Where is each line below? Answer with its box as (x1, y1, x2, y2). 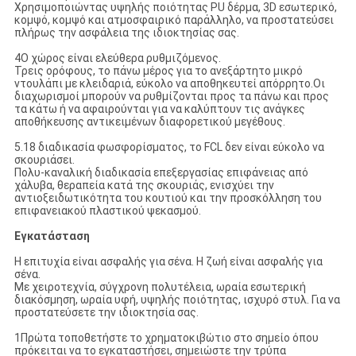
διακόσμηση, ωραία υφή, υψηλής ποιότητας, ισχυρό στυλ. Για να (14, 293, 340, 307)
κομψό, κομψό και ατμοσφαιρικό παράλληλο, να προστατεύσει (14, 14, 334, 27)
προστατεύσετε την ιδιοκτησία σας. (14, 306, 199, 319)
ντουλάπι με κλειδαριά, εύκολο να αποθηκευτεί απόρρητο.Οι (14, 77, 325, 91)
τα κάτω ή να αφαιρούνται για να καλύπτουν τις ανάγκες (14, 103, 305, 116)
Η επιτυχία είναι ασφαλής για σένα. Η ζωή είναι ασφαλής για (14, 255, 323, 269)
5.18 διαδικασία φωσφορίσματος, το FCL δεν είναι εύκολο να (14, 141, 324, 154)
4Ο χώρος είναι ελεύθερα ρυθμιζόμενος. (14, 52, 221, 65)
